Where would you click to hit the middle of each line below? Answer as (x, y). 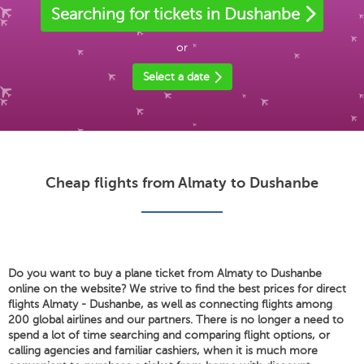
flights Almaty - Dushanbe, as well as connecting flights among (170, 304)
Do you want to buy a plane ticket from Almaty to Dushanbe (165, 273)
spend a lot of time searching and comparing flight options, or (169, 335)
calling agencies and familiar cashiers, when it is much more (163, 351)
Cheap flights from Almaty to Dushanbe (182, 183)
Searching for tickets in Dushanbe (175, 14)
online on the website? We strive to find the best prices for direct (177, 289)
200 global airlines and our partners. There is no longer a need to (176, 320)
